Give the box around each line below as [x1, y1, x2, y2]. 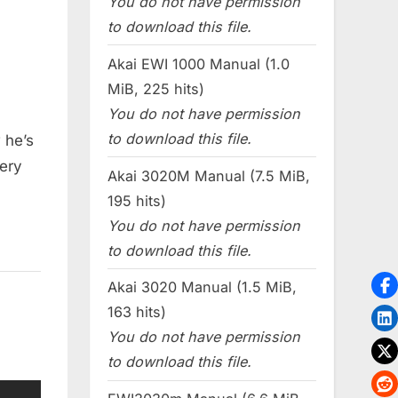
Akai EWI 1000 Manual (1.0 [107, 54, 290, 73]
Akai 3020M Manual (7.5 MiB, [107, 166, 310, 185]
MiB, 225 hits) [107, 79, 204, 98]
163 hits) [107, 303, 166, 322]
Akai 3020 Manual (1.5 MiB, [107, 278, 297, 297]
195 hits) [107, 191, 166, 210]
